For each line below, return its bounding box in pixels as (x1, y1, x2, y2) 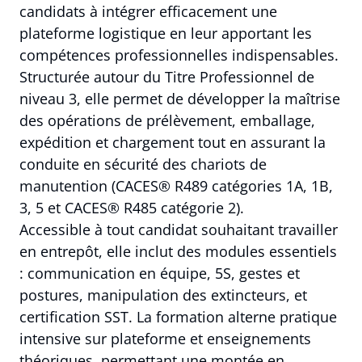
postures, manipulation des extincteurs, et (19, 285, 307, 305)
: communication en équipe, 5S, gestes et (19, 263, 300, 284)
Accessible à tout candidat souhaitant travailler (19, 220, 338, 240)
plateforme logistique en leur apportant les (19, 23, 312, 44)
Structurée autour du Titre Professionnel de (19, 67, 314, 87)
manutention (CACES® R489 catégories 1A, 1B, (19, 176, 333, 196)
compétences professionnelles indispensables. (19, 45, 339, 65)
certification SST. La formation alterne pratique (19, 307, 337, 327)
